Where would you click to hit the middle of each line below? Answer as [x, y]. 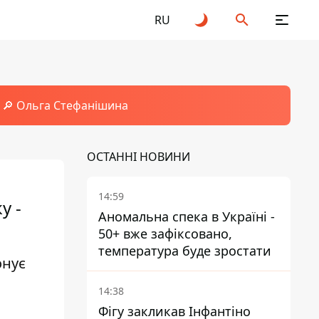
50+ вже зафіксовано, [165, 234]
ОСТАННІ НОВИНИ [138, 157]
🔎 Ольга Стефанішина [65, 105]
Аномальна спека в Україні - [187, 216]
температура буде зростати [185, 251]
